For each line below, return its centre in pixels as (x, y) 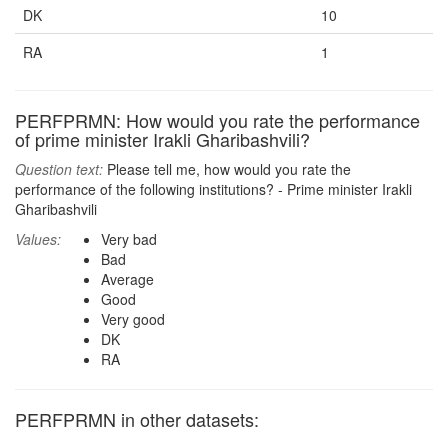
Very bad (129, 239)
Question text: (59, 169)
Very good (133, 319)
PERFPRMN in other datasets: (137, 419)
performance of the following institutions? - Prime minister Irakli (213, 189)
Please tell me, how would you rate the (227, 169)
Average (127, 279)
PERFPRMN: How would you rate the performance (217, 120)
